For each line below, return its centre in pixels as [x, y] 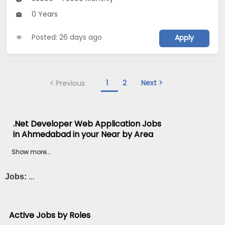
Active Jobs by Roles [50, 215]
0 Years [44, 14]
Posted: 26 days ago [67, 37]
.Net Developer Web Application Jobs [87, 124]
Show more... [31, 152]
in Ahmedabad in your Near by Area [83, 134]
